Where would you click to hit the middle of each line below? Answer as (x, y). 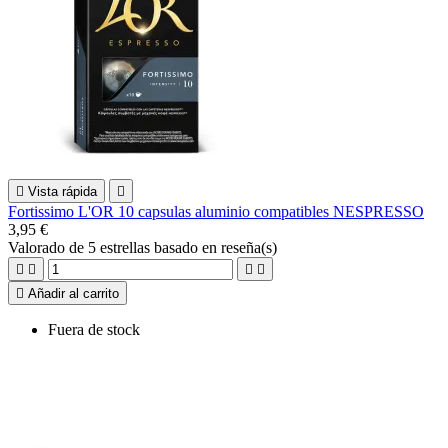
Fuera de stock (94, 329)
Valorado (38, 247)
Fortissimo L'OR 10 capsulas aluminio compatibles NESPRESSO (216, 211)
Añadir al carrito (73, 293)
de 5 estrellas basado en (145, 247)
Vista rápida (62, 191)
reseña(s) (249, 247)
